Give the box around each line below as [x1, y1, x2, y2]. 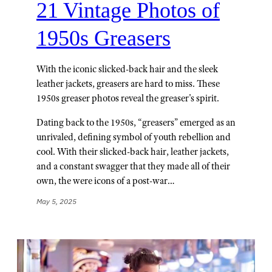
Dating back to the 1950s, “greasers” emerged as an [36, 116, 236, 128]
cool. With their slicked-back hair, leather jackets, [36, 145, 229, 157]
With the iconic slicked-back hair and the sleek [36, 63, 218, 75]
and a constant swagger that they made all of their [36, 160, 230, 172]
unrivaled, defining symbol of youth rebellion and [36, 131, 231, 143]
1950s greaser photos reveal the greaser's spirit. [36, 92, 219, 104]
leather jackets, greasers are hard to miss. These [36, 77, 220, 89]
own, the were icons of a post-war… [36, 174, 175, 186]
